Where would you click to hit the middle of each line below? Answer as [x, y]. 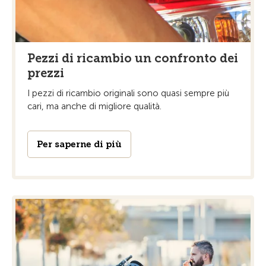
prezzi [46, 73]
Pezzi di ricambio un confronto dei [133, 58]
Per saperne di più [79, 144]
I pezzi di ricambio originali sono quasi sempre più [128, 93]
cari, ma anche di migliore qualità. [94, 106]
